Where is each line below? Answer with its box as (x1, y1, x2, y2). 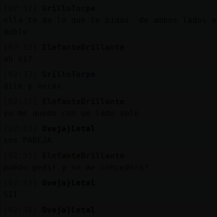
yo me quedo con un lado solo (3, 108, 139, 118)
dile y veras (3, 81, 62, 91)
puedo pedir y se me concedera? (3, 162, 149, 172)
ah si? (3, 54, 32, 63)
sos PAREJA (3, 135, 52, 145)
